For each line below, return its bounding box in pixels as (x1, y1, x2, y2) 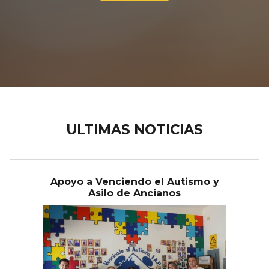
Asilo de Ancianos (88, 187, 181, 199)
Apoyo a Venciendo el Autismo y (50, 176, 219, 187)
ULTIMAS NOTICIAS (66, 121, 203, 138)
